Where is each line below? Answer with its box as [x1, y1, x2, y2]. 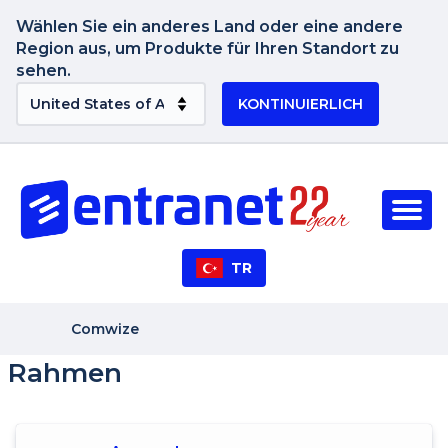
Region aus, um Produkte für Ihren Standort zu [16, 39, 399, 58]
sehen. [16, 61, 71, 80]
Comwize [71, 319, 139, 338]
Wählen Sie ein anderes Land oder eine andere [16, 17, 403, 36]
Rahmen [8, 356, 122, 389]
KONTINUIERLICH [237, 95, 363, 113]
